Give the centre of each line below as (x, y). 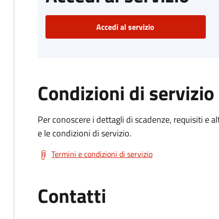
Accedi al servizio (126, 27)
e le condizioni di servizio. (85, 133)
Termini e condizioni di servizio (102, 154)
